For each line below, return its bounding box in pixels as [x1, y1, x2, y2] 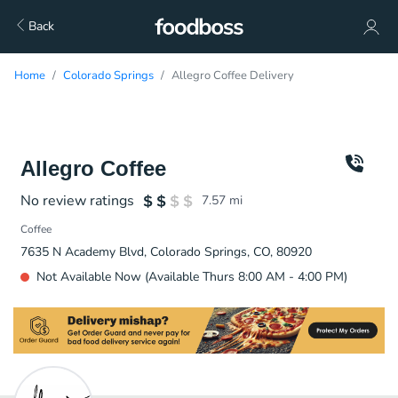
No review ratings [20, 191, 134, 211]
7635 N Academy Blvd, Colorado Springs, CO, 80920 [20, 243, 312, 260]
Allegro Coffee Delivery [171, 68, 294, 84]
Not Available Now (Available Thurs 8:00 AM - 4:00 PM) [36, 268, 347, 285]
